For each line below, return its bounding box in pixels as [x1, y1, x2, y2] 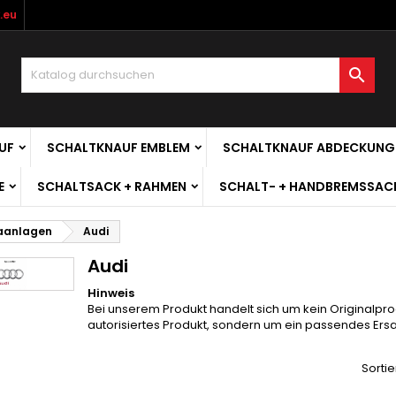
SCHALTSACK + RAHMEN [37, 178, 187, 196]
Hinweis [88, 285, 134, 302]
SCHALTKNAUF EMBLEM [47, 139, 190, 157]
